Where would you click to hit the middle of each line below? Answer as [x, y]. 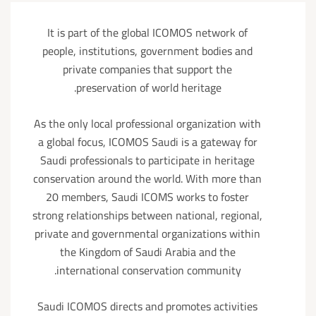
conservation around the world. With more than [147, 178]
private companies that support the [147, 69]
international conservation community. [148, 270]
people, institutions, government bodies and [147, 51]
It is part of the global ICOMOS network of [147, 32]
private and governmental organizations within [147, 233]
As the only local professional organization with [147, 123]
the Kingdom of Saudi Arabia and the [147, 252]
